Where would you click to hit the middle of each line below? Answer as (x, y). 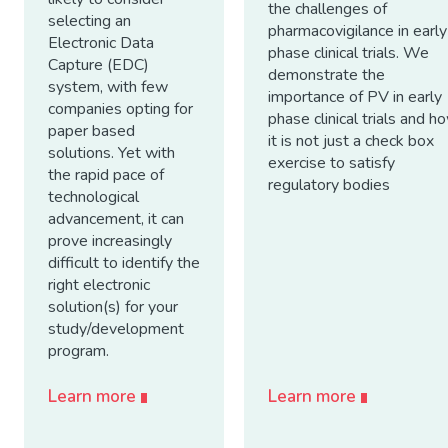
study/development (116, 328)
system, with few (108, 86)
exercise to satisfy (331, 162)
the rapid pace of (106, 174)
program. (78, 350)
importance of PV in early (355, 96)
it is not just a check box (351, 140)
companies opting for (120, 108)
